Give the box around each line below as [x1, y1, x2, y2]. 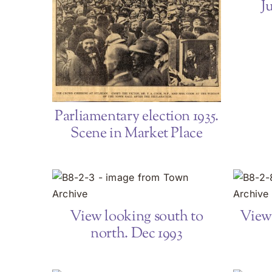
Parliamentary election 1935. [55, 106, 219, 127]
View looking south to [70, 206, 203, 227]
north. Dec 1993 [90, 223, 183, 244]
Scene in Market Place [70, 123, 203, 144]
